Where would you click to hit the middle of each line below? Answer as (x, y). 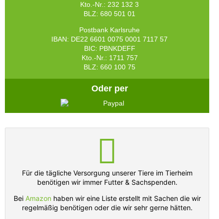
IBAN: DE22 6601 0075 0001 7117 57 (109, 39)
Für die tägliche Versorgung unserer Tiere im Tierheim (107, 173)
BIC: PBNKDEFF (109, 48)
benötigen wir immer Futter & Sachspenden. (107, 182)
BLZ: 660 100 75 (109, 67)
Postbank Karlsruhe (109, 30)
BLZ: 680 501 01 (109, 14)
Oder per (109, 88)
